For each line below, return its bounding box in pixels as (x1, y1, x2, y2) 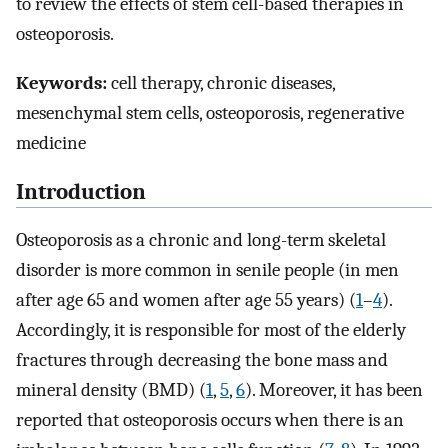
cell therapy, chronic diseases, (107, 71, 335, 94)
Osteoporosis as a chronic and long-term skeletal (16, 229, 386, 252)
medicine (16, 131, 86, 154)
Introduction (16, 178, 146, 205)
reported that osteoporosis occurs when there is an (16, 409, 404, 432)
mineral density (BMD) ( (16, 379, 206, 402)
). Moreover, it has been (245, 379, 423, 402)
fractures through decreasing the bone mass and (16, 349, 388, 372)
